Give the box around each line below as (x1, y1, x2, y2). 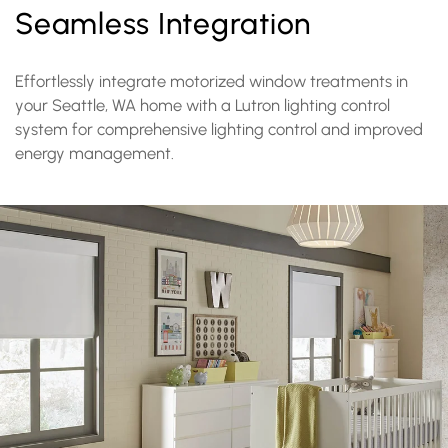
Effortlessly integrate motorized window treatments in (15, 71, 408, 92)
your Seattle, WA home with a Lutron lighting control (15, 95, 390, 116)
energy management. (15, 143, 174, 164)
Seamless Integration (15, 5, 311, 43)
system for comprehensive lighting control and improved (15, 119, 423, 140)
